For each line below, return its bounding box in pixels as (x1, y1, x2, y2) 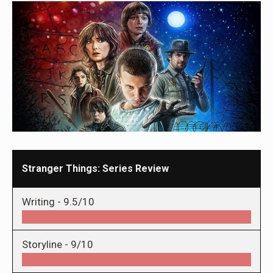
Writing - (22, 195, 63, 208)
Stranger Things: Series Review (22, 162, 169, 174)
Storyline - (22, 238, 71, 250)
